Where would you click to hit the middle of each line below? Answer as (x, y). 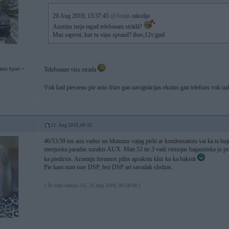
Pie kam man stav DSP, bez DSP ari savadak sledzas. (108, 167)
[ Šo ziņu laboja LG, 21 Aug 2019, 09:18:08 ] (92, 185)
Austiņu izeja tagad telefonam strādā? (98, 27)
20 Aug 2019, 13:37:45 (82, 16)
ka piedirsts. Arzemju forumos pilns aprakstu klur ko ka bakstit (121, 159)
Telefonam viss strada (71, 70)
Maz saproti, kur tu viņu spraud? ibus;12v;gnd (109, 35)
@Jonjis (120, 16)
